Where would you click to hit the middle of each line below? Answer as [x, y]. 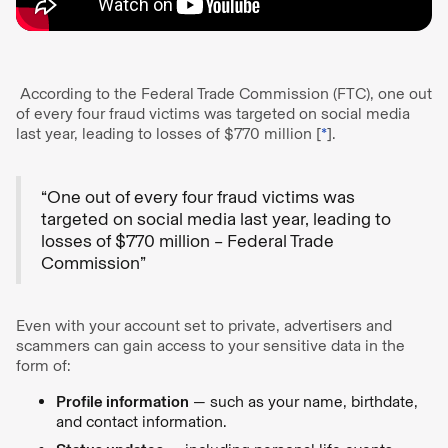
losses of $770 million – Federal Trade [187, 240]
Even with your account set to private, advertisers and [204, 325]
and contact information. [141, 421]
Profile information [122, 401]
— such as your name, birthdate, [303, 401]
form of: [45, 365]
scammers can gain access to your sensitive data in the [210, 345]
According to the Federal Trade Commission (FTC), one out [224, 93]
